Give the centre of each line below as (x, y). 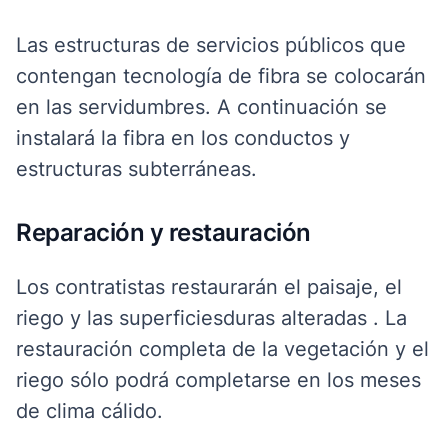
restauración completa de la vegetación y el (222, 349)
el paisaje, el (340, 287)
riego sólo (65, 380)
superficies (171, 318)
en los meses (356, 380)
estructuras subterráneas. (136, 169)
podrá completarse (203, 380)
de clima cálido (86, 411)
